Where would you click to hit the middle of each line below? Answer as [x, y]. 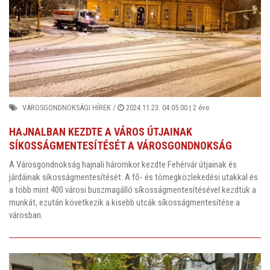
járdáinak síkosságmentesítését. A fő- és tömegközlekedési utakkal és [133, 177]
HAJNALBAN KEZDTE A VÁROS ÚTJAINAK [101, 131]
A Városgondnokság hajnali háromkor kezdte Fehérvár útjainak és [123, 165]
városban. [27, 215]
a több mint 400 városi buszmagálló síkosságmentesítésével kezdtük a [133, 190]
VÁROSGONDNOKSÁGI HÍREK [67, 107]
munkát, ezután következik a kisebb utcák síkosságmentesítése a [124, 203]
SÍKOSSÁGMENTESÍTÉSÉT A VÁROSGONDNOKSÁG [121, 145]
